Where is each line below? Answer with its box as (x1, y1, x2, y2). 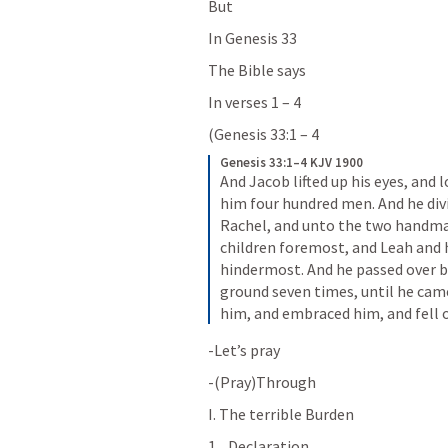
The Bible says (208, 60, 306, 80)
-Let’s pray (208, 340, 280, 360)
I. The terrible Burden (208, 404, 354, 424)
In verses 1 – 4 (208, 92, 301, 112)
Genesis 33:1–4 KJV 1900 (220, 154, 363, 171)
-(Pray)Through (208, 372, 316, 392)
